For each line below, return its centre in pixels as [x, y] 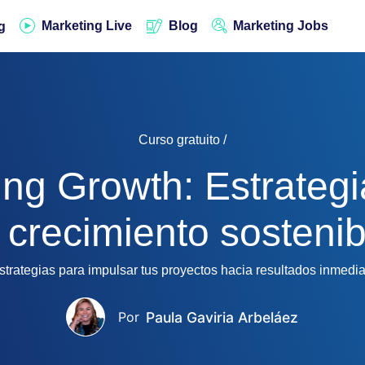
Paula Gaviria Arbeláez [222, 317]
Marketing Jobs [281, 26]
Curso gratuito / [182, 140]
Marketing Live [87, 26]
